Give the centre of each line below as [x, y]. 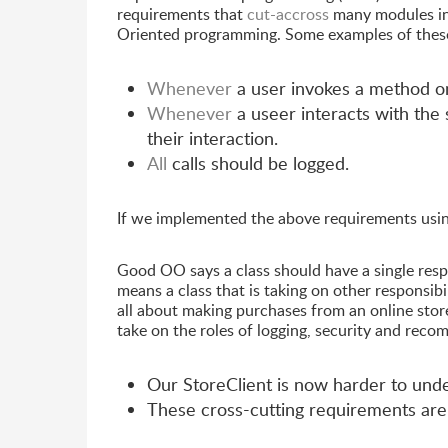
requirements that [182, 14]
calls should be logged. [258, 163]
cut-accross [288, 14]
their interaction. [212, 138]
